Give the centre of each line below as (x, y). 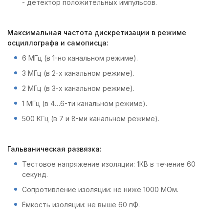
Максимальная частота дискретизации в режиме (97, 33)
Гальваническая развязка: (55, 149)
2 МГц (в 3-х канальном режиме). (78, 88)
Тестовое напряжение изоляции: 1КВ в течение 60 (109, 164)
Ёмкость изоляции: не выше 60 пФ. (81, 205)
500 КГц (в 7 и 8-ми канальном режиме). (91, 119)
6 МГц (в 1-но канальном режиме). (80, 58)
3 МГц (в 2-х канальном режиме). (78, 73)
